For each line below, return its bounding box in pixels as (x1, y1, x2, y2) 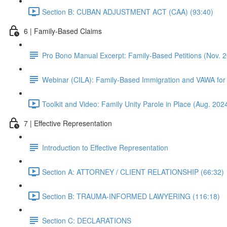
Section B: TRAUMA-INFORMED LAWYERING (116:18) (42, 191, 220, 201)
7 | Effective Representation (24, 118, 112, 128)
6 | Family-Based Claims (24, 25, 102, 36)
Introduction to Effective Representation (42, 142, 168, 153)
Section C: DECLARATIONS (42, 215, 131, 225)
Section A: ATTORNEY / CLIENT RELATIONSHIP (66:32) (42, 166, 224, 177)
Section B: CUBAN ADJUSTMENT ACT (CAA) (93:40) (42, 6, 213, 17)
